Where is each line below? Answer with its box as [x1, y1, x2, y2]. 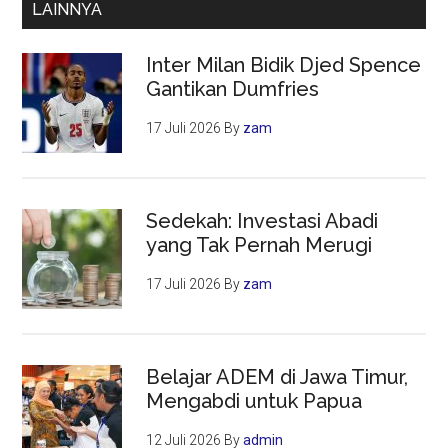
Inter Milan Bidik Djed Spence [146, 53, 422, 78]
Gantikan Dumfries [146, 77, 320, 102]
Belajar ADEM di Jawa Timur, [146, 365, 409, 390]
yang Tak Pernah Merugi [146, 233, 373, 258]
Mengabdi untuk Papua [146, 389, 363, 414]
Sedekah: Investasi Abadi [146, 209, 379, 234]
